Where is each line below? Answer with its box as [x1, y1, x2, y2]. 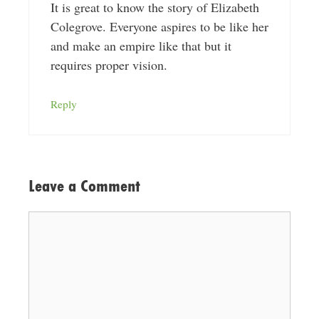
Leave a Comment [28, 177, 140, 196]
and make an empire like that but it [50, 37, 231, 55]
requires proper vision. [50, 56, 167, 74]
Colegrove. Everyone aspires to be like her [50, 18, 268, 36]
